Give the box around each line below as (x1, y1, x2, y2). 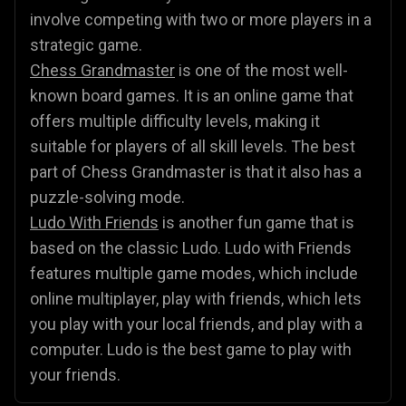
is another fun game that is (159, 212, 354, 232)
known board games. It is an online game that (30, 85, 353, 105)
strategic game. (30, 34, 146, 54)
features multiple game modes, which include (30, 263, 358, 283)
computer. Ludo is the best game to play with (30, 339, 352, 359)
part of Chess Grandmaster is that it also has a (30, 161, 362, 181)
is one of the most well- (175, 60, 348, 80)
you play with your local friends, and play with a (30, 314, 362, 333)
